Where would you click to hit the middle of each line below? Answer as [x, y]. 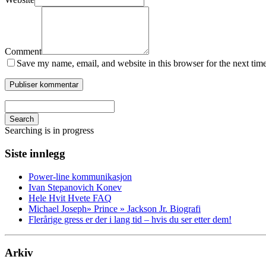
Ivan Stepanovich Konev [75, 187]
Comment [23, 52]
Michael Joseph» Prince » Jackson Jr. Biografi [115, 208]
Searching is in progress [49, 131]
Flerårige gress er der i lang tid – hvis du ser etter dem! [130, 219]
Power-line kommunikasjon [80, 176]
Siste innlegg [35, 154]
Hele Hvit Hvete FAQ [70, 198]
